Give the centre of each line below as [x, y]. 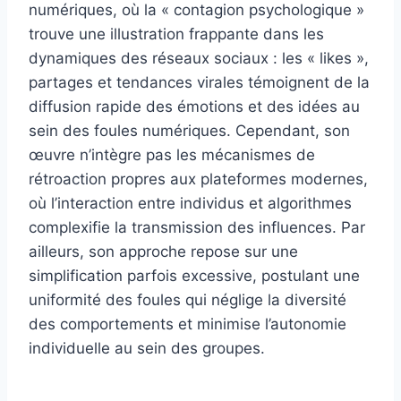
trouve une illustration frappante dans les [176, 34]
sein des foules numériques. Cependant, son [189, 131]
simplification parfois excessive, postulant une [194, 276]
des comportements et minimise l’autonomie [188, 324]
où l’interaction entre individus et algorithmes [190, 204]
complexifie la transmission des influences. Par [197, 228]
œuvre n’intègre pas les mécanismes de [172, 155]
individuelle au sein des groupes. [147, 349]
